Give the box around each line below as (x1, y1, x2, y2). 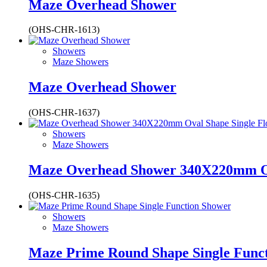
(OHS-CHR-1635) (29, 190, 100, 201)
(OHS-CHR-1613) (29, 24, 100, 35)
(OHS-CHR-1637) (29, 107, 100, 118)
